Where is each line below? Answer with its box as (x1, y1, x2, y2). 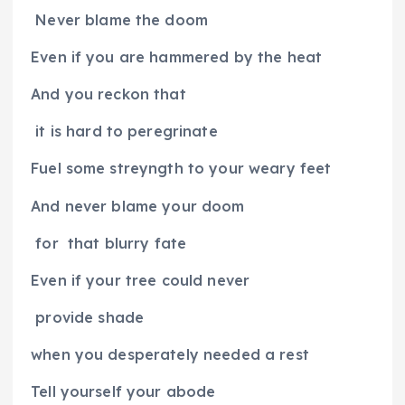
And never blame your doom (31, 196, 245, 215)
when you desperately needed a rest (31, 344, 309, 363)
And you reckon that (31, 85, 186, 104)
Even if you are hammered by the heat (31, 48, 323, 67)
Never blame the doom (35, 11, 209, 30)
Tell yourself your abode (31, 381, 216, 400)
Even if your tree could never (31, 270, 250, 289)
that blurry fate (67, 233, 187, 252)
